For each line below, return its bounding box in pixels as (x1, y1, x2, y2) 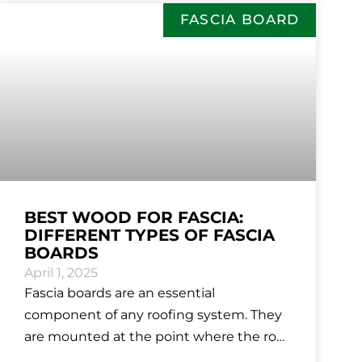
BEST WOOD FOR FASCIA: (24, 208, 243, 228)
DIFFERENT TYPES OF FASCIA (24, 225, 275, 246)
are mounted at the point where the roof (24, 329, 288, 345)
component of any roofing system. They (24, 307, 282, 323)
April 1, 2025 (24, 265, 98, 281)
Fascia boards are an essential (24, 285, 215, 301)
